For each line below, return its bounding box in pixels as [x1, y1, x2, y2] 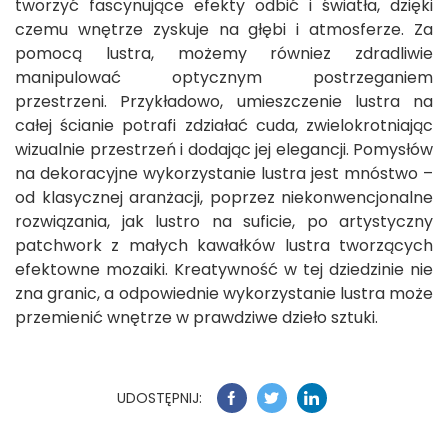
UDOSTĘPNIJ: [116, 387, 202, 408]
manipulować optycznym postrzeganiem [15, 66, 433, 90]
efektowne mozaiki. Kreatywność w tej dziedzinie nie [15, 258, 433, 282]
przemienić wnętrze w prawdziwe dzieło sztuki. [15, 306, 378, 330]
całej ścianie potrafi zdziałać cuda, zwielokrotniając [15, 114, 433, 138]
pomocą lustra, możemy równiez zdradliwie [15, 42, 433, 66]
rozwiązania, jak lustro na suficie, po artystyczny [15, 210, 433, 234]
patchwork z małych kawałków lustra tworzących [15, 234, 433, 258]
